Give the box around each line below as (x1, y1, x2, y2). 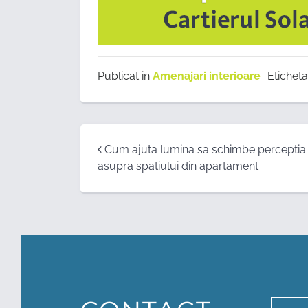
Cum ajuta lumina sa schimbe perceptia (102, 143, 306, 157)
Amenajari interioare (153, 69, 261, 83)
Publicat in (98, 69, 153, 83)
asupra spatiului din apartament (98, 159, 258, 173)
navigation (97, 164, 203, 190)
